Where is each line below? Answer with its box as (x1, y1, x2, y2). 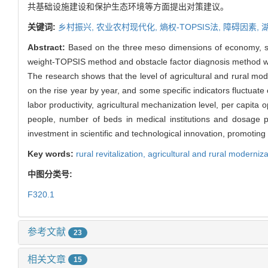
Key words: (28, 148, 76, 159)
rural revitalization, (76, 148, 148, 159)
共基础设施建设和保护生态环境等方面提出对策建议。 (28, 1, 229, 11)
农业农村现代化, (96, 22, 160, 32)
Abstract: (28, 42, 68, 52)
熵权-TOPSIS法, (160, 22, 223, 32)
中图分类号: (28, 169, 75, 179)
